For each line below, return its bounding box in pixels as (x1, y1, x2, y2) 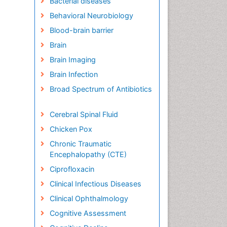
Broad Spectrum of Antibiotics (49, 85, 152, 93)
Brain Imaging (49, 55, 96, 64)
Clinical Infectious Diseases (49, 179, 141, 188)
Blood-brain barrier (49, 26, 113, 34)
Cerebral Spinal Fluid (49, 110, 118, 119)
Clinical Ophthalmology (49, 194, 128, 203)
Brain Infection (49, 70, 98, 79)
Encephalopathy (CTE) (49, 150, 127, 159)
